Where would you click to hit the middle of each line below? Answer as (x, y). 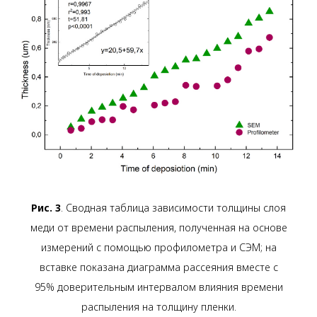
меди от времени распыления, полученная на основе (158, 227)
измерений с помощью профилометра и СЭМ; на (158, 247)
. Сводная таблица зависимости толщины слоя (173, 207)
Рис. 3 (46, 207)
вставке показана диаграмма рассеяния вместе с (158, 267)
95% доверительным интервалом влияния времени (158, 287)
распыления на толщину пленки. (158, 306)
